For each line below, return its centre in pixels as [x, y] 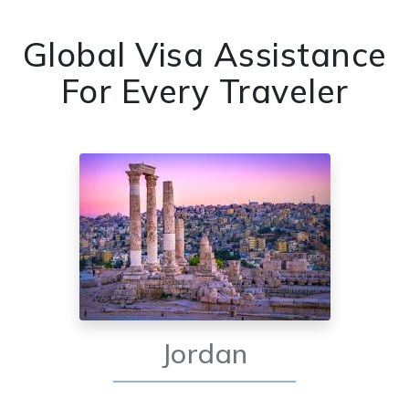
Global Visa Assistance [204, 54]
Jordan [204, 353]
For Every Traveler [204, 91]
